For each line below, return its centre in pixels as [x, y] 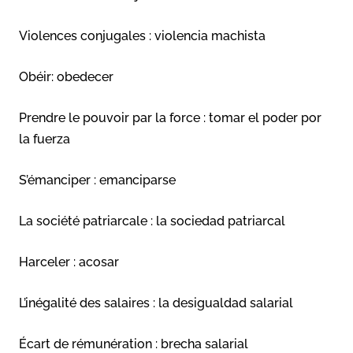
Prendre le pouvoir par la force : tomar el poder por [170, 118]
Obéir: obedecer [66, 77]
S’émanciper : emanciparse [97, 180]
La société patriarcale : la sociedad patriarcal [152, 221]
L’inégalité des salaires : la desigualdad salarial [156, 303]
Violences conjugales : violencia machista [142, 36]
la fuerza [45, 139]
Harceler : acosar [69, 262]
